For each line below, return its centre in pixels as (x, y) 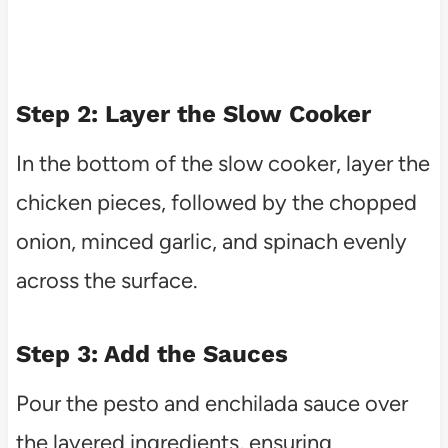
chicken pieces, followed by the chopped (216, 202)
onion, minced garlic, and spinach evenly (211, 241)
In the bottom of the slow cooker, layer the (222, 163)
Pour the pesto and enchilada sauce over (211, 403)
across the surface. (106, 280)
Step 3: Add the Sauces (151, 353)
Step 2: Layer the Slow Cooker (193, 113)
